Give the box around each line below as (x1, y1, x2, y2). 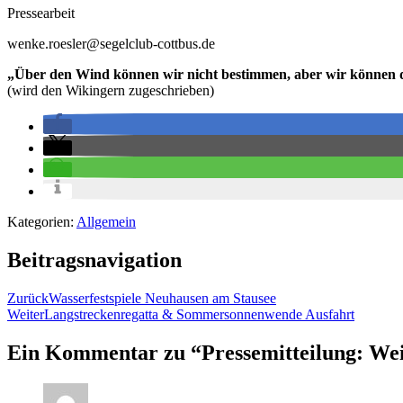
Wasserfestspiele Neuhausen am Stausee (49, 290, 276, 306)
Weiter (7, 306, 44, 322)
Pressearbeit (7, 4, 75, 21)
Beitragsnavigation (7, 247, 182, 272)
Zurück (7, 290, 49, 306)
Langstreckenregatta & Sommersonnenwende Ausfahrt (44, 306, 354, 322)
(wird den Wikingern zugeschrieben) (7, 82, 214, 98)
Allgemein (76, 213, 136, 229)
